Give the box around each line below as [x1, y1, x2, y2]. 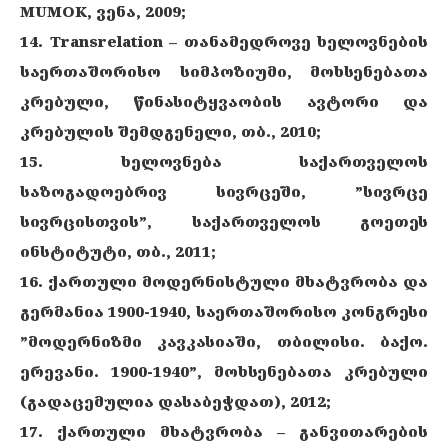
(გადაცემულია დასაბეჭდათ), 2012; [20, 391, 331, 411]
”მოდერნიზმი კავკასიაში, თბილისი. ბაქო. [20, 331, 428, 351]
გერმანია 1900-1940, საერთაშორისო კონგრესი [20, 301, 428, 321]
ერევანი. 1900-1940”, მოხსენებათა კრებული [20, 361, 428, 381]
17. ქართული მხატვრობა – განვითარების [20, 421, 428, 441]
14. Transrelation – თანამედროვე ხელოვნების [20, 31, 428, 51]
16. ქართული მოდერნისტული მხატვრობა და [20, 271, 428, 291]
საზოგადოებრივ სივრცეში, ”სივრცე [20, 181, 428, 201]
